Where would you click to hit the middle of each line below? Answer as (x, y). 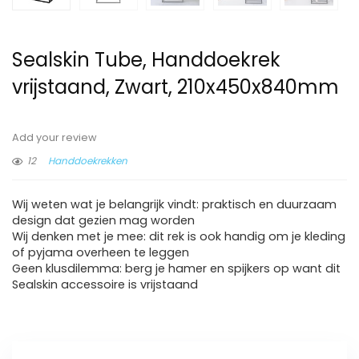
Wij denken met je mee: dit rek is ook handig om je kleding (179, 237)
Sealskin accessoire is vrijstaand (105, 285)
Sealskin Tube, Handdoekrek (146, 60)
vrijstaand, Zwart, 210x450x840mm (175, 87)
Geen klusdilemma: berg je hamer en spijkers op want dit (176, 269)
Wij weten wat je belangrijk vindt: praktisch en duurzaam (174, 205)
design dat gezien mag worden (103, 221)
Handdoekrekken (88, 161)
